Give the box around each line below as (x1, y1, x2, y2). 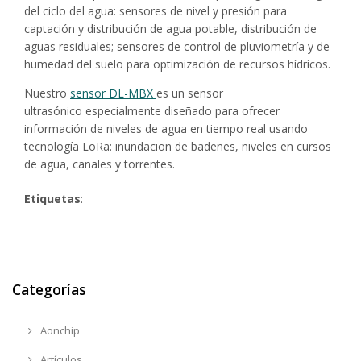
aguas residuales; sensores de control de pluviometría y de (24, 38, 330, 54)
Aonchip (37, 322, 80, 338)
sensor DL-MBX (70, 85, 156, 101)
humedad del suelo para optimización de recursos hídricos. (24, 56, 330, 72)
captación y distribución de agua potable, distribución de (24, 20, 317, 36)
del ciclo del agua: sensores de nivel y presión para (24, 2, 287, 19)
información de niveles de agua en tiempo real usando (24, 120, 308, 136)
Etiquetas (24, 190, 81, 206)
